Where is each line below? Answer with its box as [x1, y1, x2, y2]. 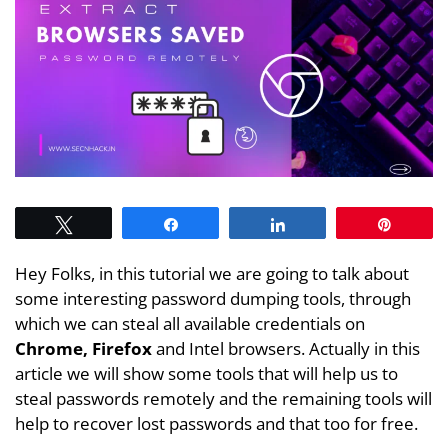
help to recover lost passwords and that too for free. [15, 411, 418, 435]
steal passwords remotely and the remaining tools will [15, 386, 432, 410]
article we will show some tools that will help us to [15, 361, 398, 385]
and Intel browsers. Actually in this [152, 336, 420, 360]
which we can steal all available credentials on [15, 311, 365, 335]
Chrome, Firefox [15, 336, 152, 360]
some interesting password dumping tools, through [15, 286, 411, 310]
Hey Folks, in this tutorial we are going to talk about [15, 261, 409, 285]
